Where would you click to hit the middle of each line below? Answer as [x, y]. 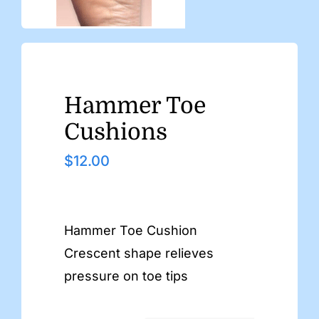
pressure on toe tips [126, 276]
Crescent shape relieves [139, 253]
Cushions [116, 132]
